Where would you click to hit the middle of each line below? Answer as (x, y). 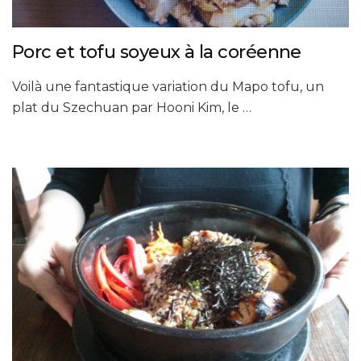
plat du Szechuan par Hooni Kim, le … (132, 108)
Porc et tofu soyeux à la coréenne (157, 52)
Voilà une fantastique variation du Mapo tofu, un (168, 87)
